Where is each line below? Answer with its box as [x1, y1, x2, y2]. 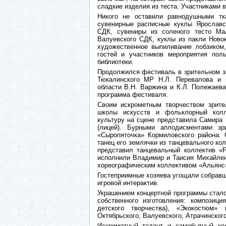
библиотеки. [97, 58, 134, 66]
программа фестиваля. [97, 91, 168, 98]
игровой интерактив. [97, 179, 159, 187]
